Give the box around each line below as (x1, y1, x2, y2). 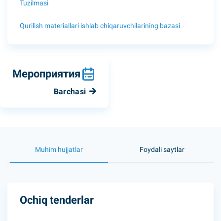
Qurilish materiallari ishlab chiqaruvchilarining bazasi (20, 21, 180, 30)
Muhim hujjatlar (35, 146, 83, 153)
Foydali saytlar (140, 146, 184, 153)
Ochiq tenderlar (20, 194, 94, 206)
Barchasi (53, 87, 86, 96)
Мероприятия (12, 68, 80, 80)
